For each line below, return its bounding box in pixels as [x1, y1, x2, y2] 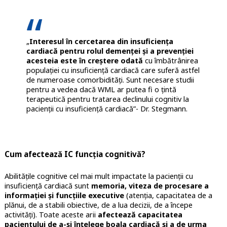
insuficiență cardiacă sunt [4, 181, 91, 191]
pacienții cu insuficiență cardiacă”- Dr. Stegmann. [26, 103, 187, 113]
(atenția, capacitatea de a [124, 191, 212, 201]
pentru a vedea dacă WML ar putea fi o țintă [26, 84, 176, 94]
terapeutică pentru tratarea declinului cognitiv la [26, 94, 189, 104]
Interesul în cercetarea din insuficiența [29, 36, 173, 46]
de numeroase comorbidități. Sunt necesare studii [26, 74, 194, 85]
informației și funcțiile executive [4, 191, 124, 201]
